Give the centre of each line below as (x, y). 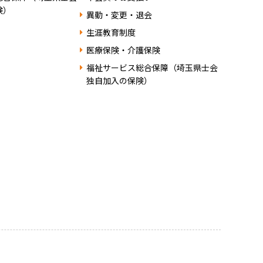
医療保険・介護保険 (123, 50)
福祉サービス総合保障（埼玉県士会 (152, 68)
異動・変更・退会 (119, 15)
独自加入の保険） (119, 81)
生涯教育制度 (111, 33)
